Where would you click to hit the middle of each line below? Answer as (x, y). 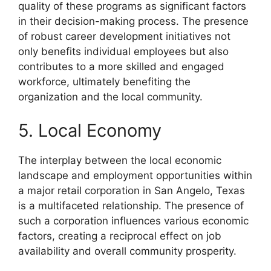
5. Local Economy (90, 130)
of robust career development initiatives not (124, 37)
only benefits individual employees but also (123, 52)
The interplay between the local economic (120, 160)
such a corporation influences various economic (133, 220)
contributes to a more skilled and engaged (121, 67)
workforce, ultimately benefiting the (104, 82)
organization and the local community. (110, 97)
